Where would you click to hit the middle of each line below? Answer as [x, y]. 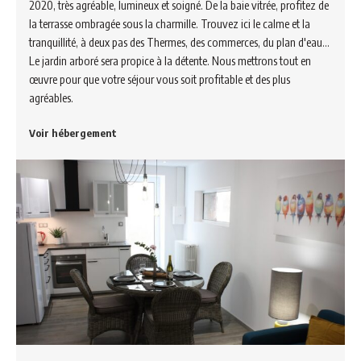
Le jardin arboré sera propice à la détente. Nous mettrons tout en [170, 60]
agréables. [51, 97]
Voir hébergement [73, 133]
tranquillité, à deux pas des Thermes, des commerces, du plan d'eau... [179, 41]
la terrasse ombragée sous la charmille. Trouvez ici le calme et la [170, 23]
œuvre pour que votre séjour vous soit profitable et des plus [160, 79]
